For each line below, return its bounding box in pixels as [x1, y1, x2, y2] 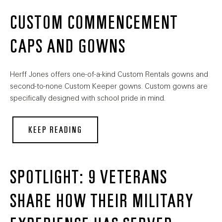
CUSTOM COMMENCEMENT [10, 13, 178, 33]
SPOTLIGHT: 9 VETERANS [10, 167, 167, 188]
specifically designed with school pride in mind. [10, 94, 166, 103]
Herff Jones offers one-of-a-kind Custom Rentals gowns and [10, 70, 208, 79]
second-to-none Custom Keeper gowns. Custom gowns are [10, 82, 208, 91]
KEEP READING [28, 125, 82, 135]
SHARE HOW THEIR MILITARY [10, 191, 194, 212]
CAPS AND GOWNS [10, 37, 126, 57]
